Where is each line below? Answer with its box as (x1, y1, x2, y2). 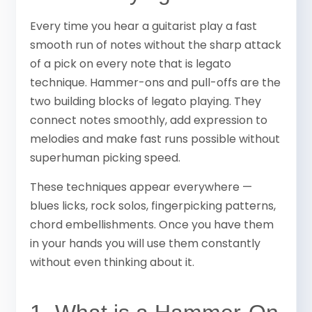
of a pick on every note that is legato (30, 56, 232, 72)
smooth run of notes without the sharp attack (30, 37, 282, 54)
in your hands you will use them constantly (30, 235, 261, 251)
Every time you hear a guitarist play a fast (30, 18, 258, 35)
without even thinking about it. (30, 253, 195, 270)
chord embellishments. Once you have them (30, 216, 274, 233)
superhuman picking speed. (30, 150, 181, 166)
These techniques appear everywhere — (30, 178, 253, 195)
